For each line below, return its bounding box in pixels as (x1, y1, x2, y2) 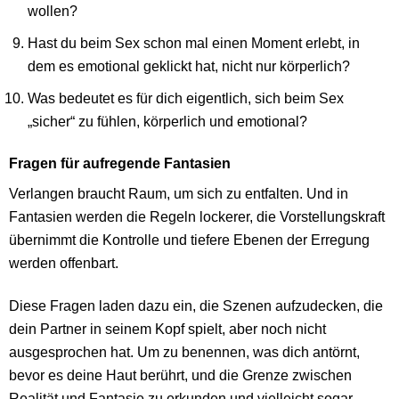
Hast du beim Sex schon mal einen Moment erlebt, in (28, 34, 361, 51)
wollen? (28, 2, 78, 19)
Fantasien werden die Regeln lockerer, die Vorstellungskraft (9, 208, 385, 225)
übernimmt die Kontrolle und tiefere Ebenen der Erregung (9, 232, 370, 248)
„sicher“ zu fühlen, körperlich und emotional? (28, 112, 308, 129)
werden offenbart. (9, 255, 118, 272)
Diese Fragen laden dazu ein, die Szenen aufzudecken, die (9, 297, 383, 313)
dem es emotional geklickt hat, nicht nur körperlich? (28, 57, 351, 74)
